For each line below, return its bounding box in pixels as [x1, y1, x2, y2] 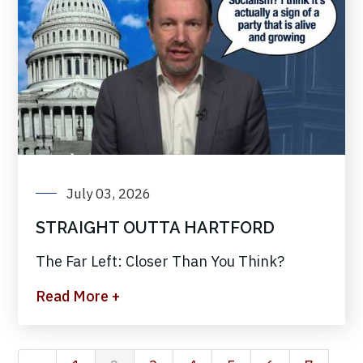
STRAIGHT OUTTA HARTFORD [36, 218, 275, 238]
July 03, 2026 [66, 185, 151, 203]
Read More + [36, 287, 120, 306]
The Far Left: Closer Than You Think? [36, 252, 284, 271]
